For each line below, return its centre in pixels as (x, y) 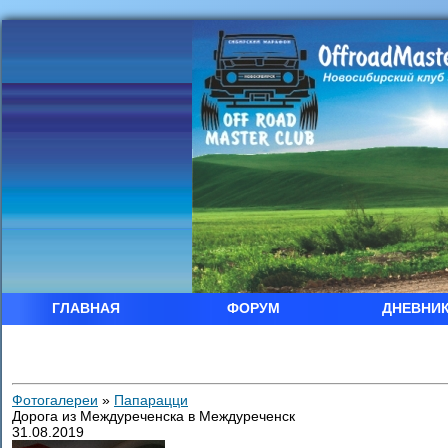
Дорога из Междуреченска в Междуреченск (153, 416)
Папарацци (151, 400)
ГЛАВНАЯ (85, 308)
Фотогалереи (55, 400)
